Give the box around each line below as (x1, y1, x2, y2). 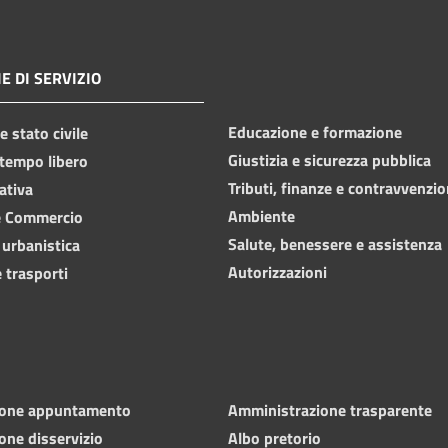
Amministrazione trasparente (228, 397, 432, 422)
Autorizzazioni (228, 259, 327, 284)
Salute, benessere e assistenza (228, 231, 442, 256)
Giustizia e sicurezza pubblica (228, 147, 431, 172)
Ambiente (228, 203, 295, 228)
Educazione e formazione (228, 119, 402, 144)
